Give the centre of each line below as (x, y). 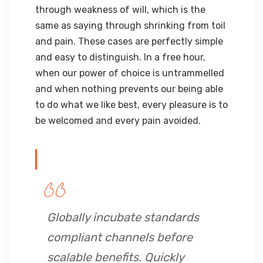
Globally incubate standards (123, 217)
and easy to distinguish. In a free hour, (120, 57)
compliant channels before (120, 237)
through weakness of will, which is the (120, 9)
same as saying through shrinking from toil (130, 25)
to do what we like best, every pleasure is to (131, 104)
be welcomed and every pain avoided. (118, 120)
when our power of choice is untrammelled (130, 73)
